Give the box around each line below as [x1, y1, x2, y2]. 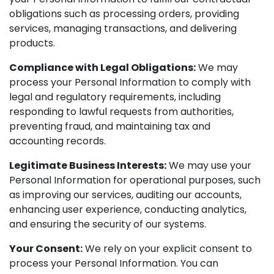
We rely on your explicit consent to [83, 242, 252, 256]
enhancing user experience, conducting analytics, [9, 202, 246, 217]
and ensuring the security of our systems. [9, 217, 206, 231]
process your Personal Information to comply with [9, 75, 251, 89]
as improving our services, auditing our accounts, [9, 188, 242, 202]
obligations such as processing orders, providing [9, 7, 239, 21]
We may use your [166, 158, 251, 172]
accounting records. [9, 134, 106, 148]
